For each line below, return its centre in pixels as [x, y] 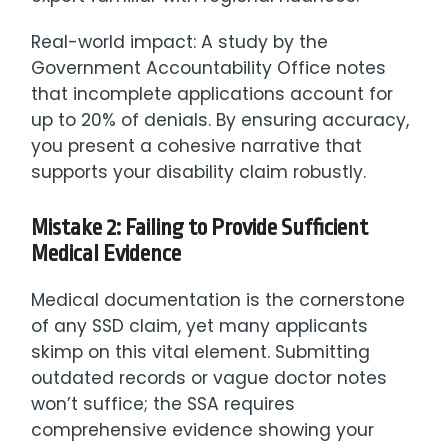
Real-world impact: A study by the [180, 42]
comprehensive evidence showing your [203, 430]
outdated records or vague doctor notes [209, 378]
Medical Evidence [106, 254]
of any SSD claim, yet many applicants [200, 326]
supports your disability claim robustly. [199, 172]
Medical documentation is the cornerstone [218, 300]
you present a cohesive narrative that [197, 146]
